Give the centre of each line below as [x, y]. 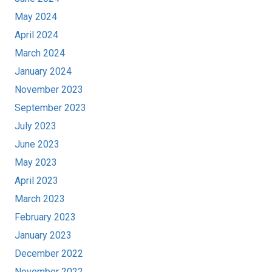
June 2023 [37, 144]
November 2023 [49, 90]
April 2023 [36, 181]
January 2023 [43, 236]
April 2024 [36, 35]
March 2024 [40, 53]
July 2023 [36, 126]
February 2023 [45, 217]
